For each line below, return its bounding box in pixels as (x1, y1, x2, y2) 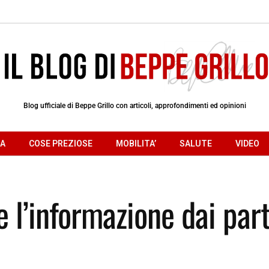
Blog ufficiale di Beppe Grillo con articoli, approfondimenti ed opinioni (23, 101, 246, 110)
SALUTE (180, 138, 212, 148)
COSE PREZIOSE (29, 138, 92, 148)
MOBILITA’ (116, 138, 156, 148)
